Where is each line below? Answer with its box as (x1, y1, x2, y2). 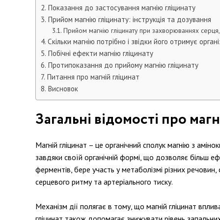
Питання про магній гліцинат (47, 72, 140, 82)
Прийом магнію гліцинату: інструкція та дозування (48, 15, 212, 24)
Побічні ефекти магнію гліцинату (48, 49, 154, 58)
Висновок (48, 84, 79, 93)
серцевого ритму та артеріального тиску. (35, 177, 173, 187)
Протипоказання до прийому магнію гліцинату (48, 60, 199, 70)
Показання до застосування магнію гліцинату (48, 3, 196, 12)
